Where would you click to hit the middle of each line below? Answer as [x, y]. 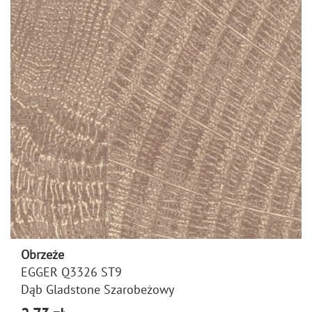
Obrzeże [42, 255]
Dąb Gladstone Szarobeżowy [97, 289]
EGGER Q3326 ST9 [71, 272]
